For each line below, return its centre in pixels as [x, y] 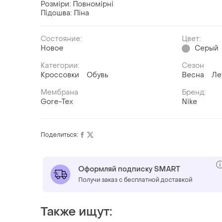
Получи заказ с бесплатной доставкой [135, 180]
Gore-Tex [57, 102]
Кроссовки [60, 75]
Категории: [60, 65]
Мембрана [59, 92]
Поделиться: [59, 135]
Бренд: [194, 92]
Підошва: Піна [65, 13]
